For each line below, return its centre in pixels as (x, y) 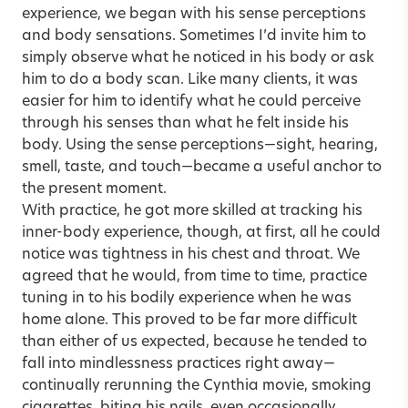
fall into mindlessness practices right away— (178, 364)
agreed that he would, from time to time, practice (194, 276)
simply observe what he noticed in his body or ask (198, 58)
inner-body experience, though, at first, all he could (201, 233)
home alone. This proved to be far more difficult (189, 320)
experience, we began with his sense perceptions (194, 14)
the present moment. (94, 189)
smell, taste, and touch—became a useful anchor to (202, 167)
